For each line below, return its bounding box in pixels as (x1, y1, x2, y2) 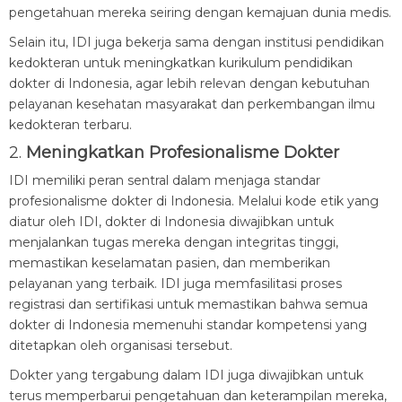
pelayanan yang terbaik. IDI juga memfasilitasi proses (9, 275, 342, 292)
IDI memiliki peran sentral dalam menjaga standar (9, 172, 320, 188)
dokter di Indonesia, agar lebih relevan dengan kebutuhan (9, 75, 370, 92)
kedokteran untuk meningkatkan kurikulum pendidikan (9, 55, 353, 71)
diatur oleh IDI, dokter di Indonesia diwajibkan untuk (9, 214, 334, 230)
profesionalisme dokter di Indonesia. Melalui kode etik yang (9, 193, 379, 209)
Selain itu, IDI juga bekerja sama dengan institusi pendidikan (9, 34, 384, 50)
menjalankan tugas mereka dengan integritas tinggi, (9, 234, 338, 250)
